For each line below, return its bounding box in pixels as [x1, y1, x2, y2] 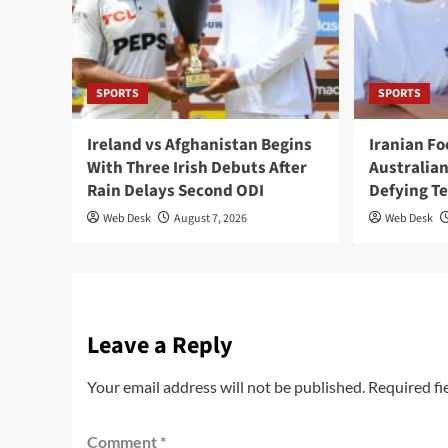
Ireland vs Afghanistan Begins [87, 133, 312, 158]
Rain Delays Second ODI [87, 179, 264, 204]
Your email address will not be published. [87, 377, 365, 397]
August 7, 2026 [174, 210, 247, 228]
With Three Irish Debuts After [87, 156, 307, 181]
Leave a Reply [87, 328, 233, 364]
